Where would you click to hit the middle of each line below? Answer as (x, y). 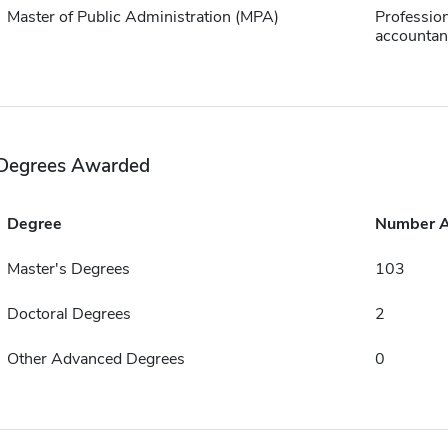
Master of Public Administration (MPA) (142, 17)
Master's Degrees (68, 269)
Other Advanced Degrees (95, 359)
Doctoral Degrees (68, 314)
